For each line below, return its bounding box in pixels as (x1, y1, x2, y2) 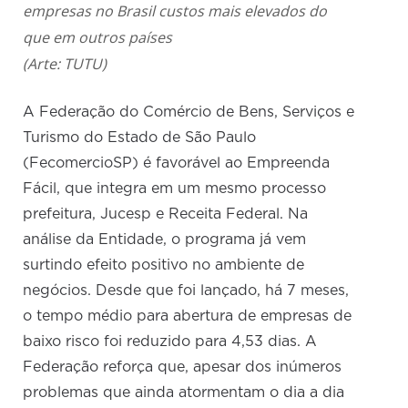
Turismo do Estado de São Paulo (23, 130, 257, 146)
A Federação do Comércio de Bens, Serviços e (23, 105, 355, 120)
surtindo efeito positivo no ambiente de (23, 258, 305, 273)
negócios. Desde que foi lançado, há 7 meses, (23, 283, 350, 299)
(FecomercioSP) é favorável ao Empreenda (23, 156, 331, 171)
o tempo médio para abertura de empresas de (23, 309, 352, 324)
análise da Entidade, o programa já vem (23, 232, 307, 248)
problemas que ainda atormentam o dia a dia (23, 385, 345, 401)
